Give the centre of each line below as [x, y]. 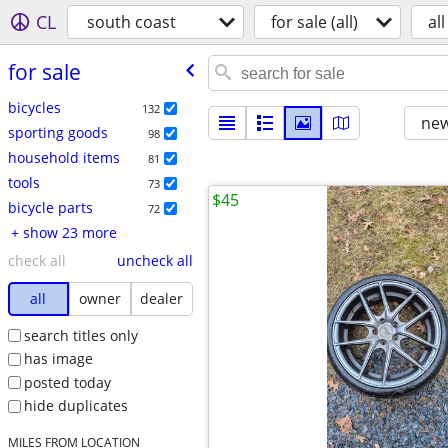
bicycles [34, 107]
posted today [67, 382]
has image [58, 359]
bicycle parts [50, 207]
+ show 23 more [69, 232]
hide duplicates [75, 406]
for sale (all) [314, 22]
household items [63, 157]
